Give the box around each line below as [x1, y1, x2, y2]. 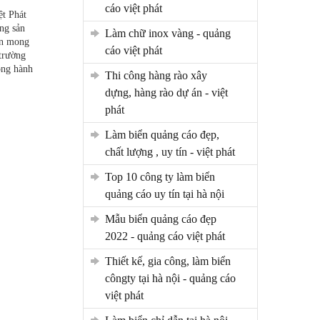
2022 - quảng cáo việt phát [104, 229, 225, 242]
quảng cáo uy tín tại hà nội [104, 187, 224, 200]
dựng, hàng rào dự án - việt [104, 86, 228, 99]
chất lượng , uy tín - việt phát [104, 145, 235, 158]
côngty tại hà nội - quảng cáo [104, 271, 236, 284]
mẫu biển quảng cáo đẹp [104, 212, 115, 225]
